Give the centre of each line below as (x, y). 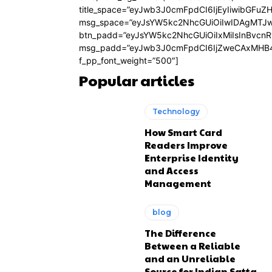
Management (178, 183)
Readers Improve (186, 145)
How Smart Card (184, 132)
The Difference (181, 233)
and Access (172, 170)
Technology (176, 111)
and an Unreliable (190, 258)
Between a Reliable (193, 246)
